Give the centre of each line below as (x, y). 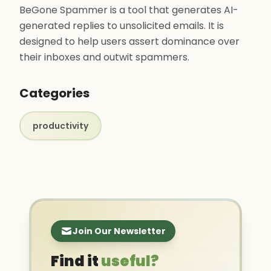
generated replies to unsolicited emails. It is (122, 26)
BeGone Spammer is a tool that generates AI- (129, 10)
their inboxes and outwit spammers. (104, 57)
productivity (60, 126)
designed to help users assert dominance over (129, 41)
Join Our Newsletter (119, 231)
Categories (54, 93)
